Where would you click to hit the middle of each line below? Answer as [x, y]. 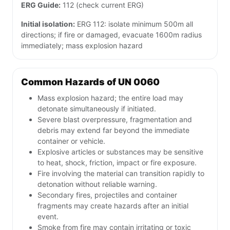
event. [48, 217]
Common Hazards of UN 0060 [90, 82]
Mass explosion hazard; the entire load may [110, 98]
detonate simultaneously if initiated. [97, 109]
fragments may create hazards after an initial [113, 206]
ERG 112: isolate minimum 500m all [134, 24]
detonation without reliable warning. [97, 184]
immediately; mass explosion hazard [82, 46]
